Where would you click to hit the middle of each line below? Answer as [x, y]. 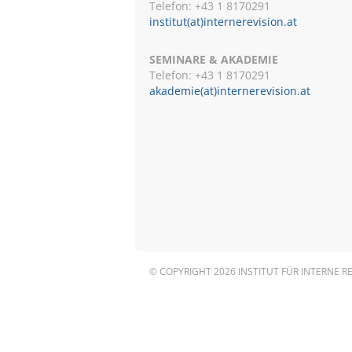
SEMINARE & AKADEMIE [214, 59]
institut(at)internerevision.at [223, 22]
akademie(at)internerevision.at [230, 91]
